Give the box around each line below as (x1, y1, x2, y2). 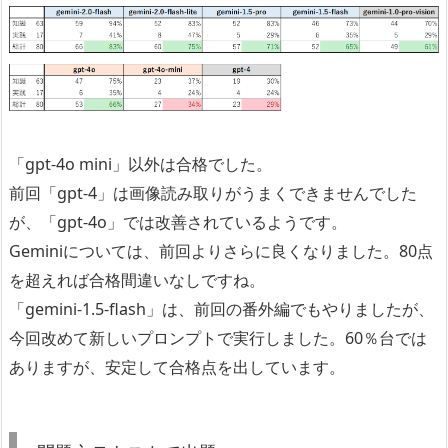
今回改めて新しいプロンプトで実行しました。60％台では (9, 326, 427, 349)
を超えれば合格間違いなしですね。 (9, 268, 265, 291)
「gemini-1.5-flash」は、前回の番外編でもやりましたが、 (9, 297, 434, 320)
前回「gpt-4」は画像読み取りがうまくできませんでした (9, 181, 417, 204)
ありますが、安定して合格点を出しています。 (9, 355, 345, 378)
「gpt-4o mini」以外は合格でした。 (9, 152, 272, 175)
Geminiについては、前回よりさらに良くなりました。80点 (9, 239, 433, 262)
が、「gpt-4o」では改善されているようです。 (9, 210, 347, 233)
